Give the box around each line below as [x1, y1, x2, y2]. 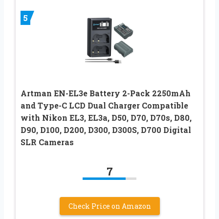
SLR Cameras [21, 136, 74, 147]
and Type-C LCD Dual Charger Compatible [21, 100, 188, 110]
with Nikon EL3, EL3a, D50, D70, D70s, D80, [21, 112, 192, 123]
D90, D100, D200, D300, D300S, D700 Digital [21, 124, 191, 135]
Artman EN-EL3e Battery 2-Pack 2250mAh [21, 88, 191, 98]
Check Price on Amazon [68, 201, 151, 211]
